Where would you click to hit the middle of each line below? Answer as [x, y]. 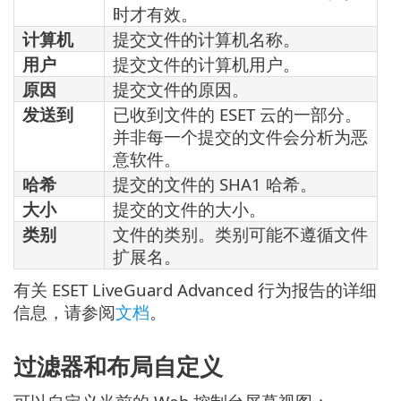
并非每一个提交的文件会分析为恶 [240, 136]
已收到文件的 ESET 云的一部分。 [237, 114]
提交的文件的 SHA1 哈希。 [215, 183]
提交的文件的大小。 [189, 209]
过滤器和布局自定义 [118, 367]
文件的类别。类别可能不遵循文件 [240, 234]
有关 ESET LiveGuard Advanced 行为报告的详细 [195, 289]
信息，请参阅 [64, 311]
